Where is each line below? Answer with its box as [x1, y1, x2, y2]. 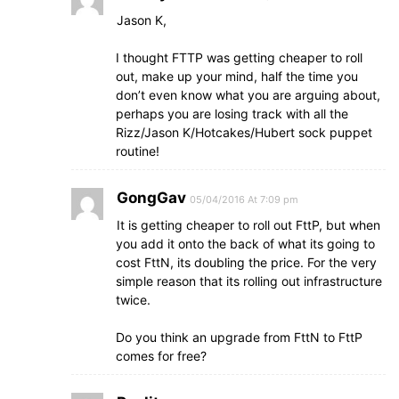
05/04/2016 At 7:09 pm [190, 193, 298, 206]
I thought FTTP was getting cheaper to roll [116, 50, 362, 65]
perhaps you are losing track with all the [116, 106, 348, 121]
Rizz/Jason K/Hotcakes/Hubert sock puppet [116, 125, 372, 140]
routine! [116, 143, 159, 159]
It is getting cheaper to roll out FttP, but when [117, 217, 380, 232]
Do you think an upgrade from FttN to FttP [116, 330, 362, 345]
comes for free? [116, 348, 207, 363]
